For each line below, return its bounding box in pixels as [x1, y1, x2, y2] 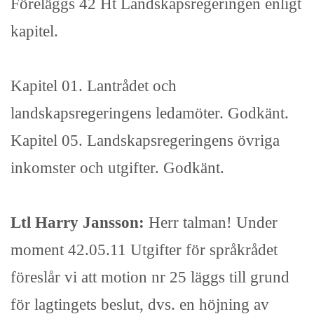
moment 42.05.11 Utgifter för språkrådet [11, 240, 278, 259]
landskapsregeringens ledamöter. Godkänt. [11, 104, 289, 123]
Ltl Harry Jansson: [11, 213, 149, 232]
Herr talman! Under [149, 213, 278, 232]
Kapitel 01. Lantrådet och [11, 76, 177, 95]
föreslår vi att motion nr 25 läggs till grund [11, 268, 289, 287]
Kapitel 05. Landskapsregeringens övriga [11, 131, 280, 150]
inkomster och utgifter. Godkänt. [11, 158, 224, 177]
